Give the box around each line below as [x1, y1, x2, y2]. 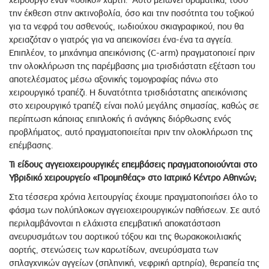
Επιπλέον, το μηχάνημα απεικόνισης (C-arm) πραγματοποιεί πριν [9, 47, 255, 59]
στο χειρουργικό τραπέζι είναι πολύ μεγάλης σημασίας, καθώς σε [9, 100, 259, 112]
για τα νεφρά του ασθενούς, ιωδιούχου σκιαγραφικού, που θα [9, 21, 244, 32]
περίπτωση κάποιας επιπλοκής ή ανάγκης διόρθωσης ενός [9, 113, 231, 125]
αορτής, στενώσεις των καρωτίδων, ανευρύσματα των [9, 244, 218, 256]
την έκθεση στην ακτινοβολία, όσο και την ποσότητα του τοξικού [9, 8, 254, 19]
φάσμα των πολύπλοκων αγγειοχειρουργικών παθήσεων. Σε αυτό [9, 205, 260, 216]
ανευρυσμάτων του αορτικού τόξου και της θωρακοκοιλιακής [9, 231, 241, 243]
